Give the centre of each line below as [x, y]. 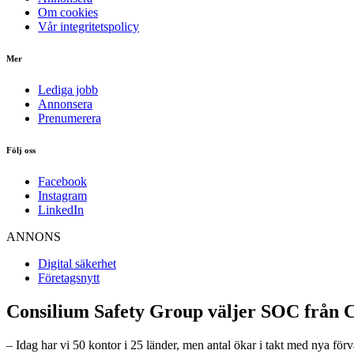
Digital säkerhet [77, 263]
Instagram [62, 195]
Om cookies [68, 12]
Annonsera [65, 104]
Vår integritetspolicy [88, 26]
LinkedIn [61, 209]
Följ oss [21, 150]
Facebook [62, 181]
